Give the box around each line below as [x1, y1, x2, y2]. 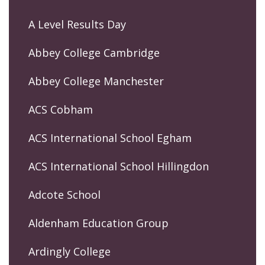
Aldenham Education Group [28, 215, 169, 230]
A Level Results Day [28, 17, 126, 31]
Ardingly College [28, 244, 111, 258]
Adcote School [28, 187, 101, 202]
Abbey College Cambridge [28, 45, 160, 60]
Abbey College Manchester [28, 73, 164, 88]
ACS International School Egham [28, 130, 192, 145]
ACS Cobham [28, 102, 93, 117]
